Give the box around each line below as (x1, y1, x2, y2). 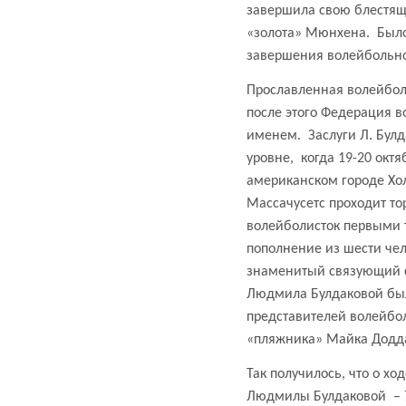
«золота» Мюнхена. (246, 25, 370, 41)
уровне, (246, 150, 294, 166)
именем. (246, 128, 301, 143)
